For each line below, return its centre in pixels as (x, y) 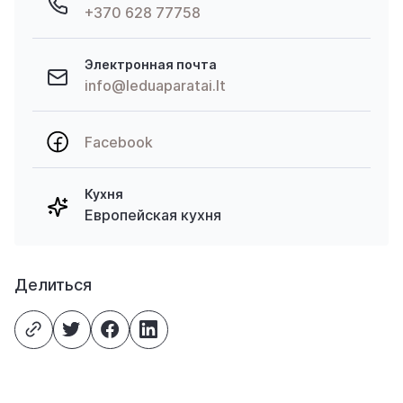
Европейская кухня (153, 215)
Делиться (53, 285)
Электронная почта (151, 64)
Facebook (119, 142)
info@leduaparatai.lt (155, 85)
